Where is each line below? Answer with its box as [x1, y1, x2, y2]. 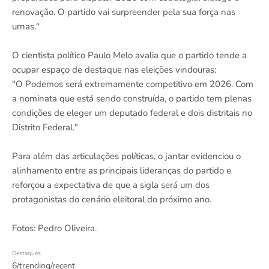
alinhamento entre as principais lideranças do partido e [12, 165, 231, 177]
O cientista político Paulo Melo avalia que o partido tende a [12, 49, 247, 62]
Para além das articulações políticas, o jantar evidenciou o [12, 150, 241, 163]
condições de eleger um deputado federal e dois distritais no [12, 107, 252, 119]
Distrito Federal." [12, 121, 78, 134]
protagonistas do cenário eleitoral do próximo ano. [12, 193, 211, 206]
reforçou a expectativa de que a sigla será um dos [12, 179, 210, 192]
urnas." [12, 20, 40, 33]
